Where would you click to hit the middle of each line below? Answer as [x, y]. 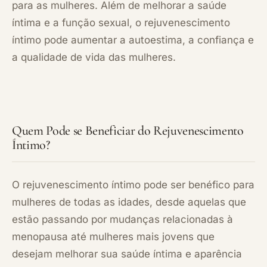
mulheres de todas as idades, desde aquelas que [129, 202]
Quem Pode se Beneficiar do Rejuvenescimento [128, 130]
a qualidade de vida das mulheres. [94, 57]
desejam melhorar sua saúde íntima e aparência [127, 254]
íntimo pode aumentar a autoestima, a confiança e [133, 40]
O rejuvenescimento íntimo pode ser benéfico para [133, 184]
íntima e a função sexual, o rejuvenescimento [121, 22]
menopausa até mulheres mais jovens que [113, 236]
